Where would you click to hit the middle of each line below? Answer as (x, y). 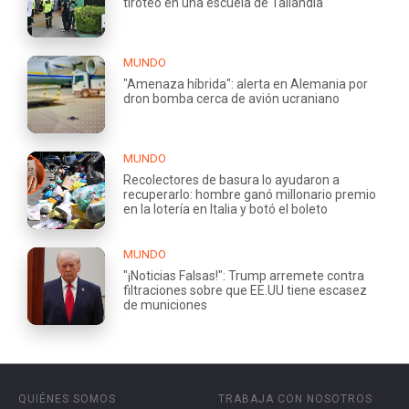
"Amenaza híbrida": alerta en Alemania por (246, 84)
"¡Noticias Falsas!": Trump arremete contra (244, 275)
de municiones (165, 304)
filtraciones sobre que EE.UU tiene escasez (245, 290)
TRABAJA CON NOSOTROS (295, 399)
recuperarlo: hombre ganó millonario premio (250, 194)
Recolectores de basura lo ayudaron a (231, 179)
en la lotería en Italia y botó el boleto (225, 209)
